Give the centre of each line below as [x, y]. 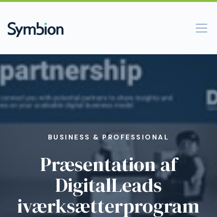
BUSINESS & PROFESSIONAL [108, 137]
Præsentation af [108, 164]
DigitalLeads [108, 185]
